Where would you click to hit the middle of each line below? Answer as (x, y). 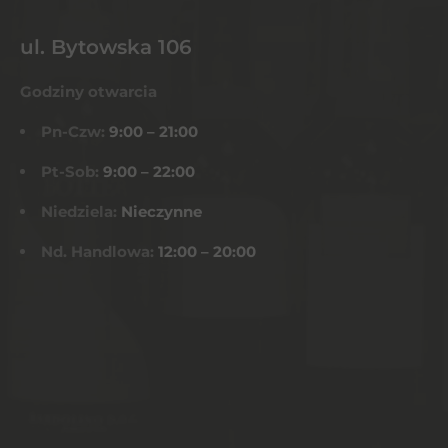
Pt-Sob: (72, 171)
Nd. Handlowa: (99, 251)
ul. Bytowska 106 (106, 46)
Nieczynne (161, 211)
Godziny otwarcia (88, 91)
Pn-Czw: (75, 131)
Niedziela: (81, 211)
